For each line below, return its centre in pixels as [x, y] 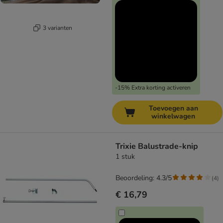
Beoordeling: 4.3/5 [144, 178]
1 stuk [125, 157]
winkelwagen [173, 116]
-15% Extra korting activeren [153, 88]
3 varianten [57, 28]
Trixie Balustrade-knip [157, 147]
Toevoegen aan [173, 109]
